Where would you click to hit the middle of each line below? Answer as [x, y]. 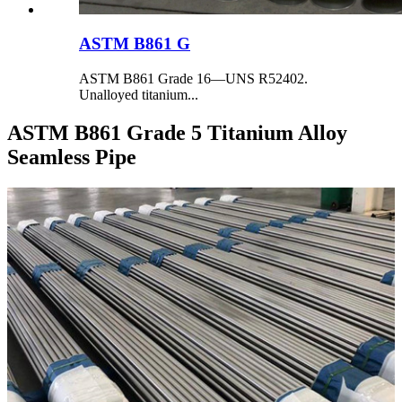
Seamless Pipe [72, 157]
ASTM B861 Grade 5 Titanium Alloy [177, 133]
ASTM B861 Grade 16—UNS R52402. [193, 79]
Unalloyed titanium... [139, 95]
